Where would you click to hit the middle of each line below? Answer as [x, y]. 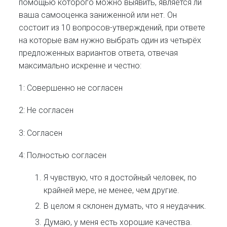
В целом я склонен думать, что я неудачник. [125, 206]
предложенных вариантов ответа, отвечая [99, 53]
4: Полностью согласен [63, 155]
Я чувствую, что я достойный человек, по [120, 177]
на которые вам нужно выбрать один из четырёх [110, 40]
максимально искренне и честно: [80, 65]
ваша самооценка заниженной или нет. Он [98, 15]
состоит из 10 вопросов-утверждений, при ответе [112, 27]
